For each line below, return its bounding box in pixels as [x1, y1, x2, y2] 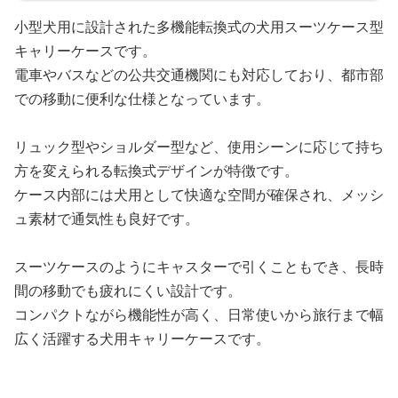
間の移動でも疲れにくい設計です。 [14, 281, 242, 301]
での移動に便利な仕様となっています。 [14, 89, 270, 109]
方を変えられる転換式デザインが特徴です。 [14, 161, 298, 181]
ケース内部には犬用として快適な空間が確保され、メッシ [14, 185, 384, 205]
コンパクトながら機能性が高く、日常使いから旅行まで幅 [14, 305, 384, 325]
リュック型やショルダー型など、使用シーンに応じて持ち [14, 137, 384, 157]
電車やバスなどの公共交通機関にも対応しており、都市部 [14, 65, 384, 85]
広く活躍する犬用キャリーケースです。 [14, 329, 270, 349]
